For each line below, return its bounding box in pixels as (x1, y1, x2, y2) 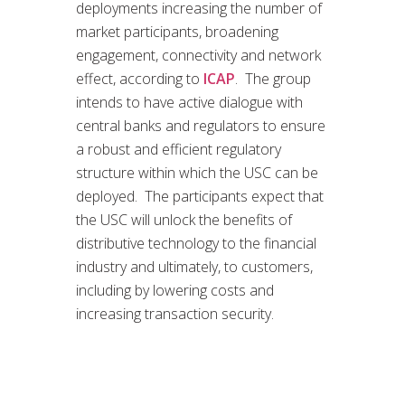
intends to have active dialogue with (76, 91, 303, 112)
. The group (235, 68, 311, 89)
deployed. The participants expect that (76, 185, 324, 206)
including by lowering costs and (76, 279, 274, 300)
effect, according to (76, 68, 203, 89)
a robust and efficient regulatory (76, 138, 281, 159)
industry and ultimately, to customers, (76, 256, 313, 277)
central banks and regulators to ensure (76, 115, 325, 136)
